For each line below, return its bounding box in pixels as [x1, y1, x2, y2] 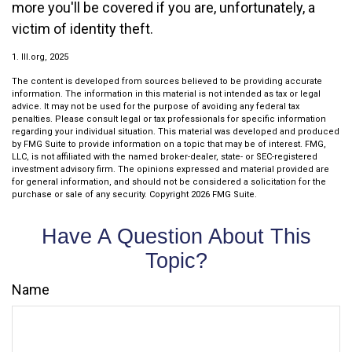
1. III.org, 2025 [12, 52, 68, 62]
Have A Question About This [41, 225, 311, 248]
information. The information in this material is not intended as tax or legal [12, 89, 321, 99]
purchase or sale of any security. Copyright [12, 189, 191, 200]
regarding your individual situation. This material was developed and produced [12, 126, 339, 137]
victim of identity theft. [12, 20, 153, 37]
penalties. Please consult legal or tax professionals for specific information [12, 114, 326, 124]
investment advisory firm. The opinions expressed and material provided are [12, 164, 329, 174]
